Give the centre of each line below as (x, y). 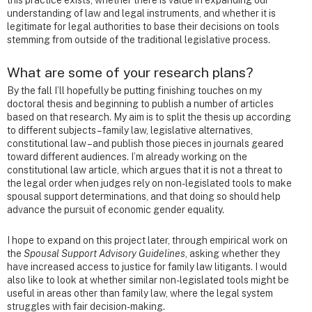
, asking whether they (233, 253)
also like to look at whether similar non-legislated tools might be (148, 280)
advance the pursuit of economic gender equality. (116, 209)
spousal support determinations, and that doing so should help (144, 196)
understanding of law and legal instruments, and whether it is (141, 13)
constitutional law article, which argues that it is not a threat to (145, 170)
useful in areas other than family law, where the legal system (140, 293)
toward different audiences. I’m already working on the (127, 156)
